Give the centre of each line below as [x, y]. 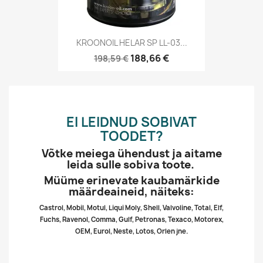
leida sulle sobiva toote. [131, 165]
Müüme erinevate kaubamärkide [131, 181]
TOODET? [131, 136]
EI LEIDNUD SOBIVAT [131, 122]
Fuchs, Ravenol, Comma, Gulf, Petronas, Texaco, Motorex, [131, 219]
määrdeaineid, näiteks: [131, 192]
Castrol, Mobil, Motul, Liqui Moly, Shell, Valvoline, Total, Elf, [131, 208]
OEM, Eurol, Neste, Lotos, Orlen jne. [131, 231]
